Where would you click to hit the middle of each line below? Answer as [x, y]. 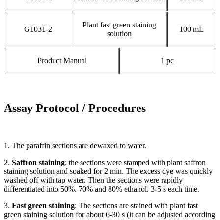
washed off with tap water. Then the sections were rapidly [93, 180]
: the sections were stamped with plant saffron [135, 162]
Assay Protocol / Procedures [75, 108]
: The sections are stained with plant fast [136, 205]
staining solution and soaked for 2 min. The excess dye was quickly [108, 171]
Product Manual [62, 61]
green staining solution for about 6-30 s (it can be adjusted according [110, 214]
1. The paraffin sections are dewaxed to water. [75, 145]
